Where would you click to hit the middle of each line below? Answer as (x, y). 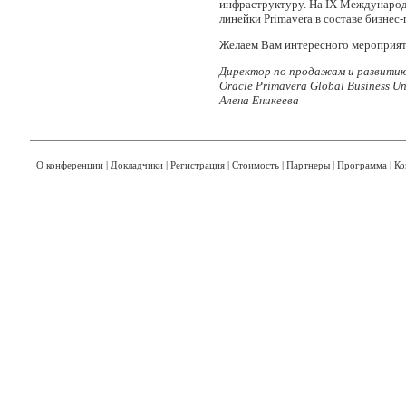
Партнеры (308, 165)
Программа (362, 165)
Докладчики (137, 165)
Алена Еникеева (259, 100)
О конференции (70, 165)
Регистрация (198, 165)
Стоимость (256, 165)
